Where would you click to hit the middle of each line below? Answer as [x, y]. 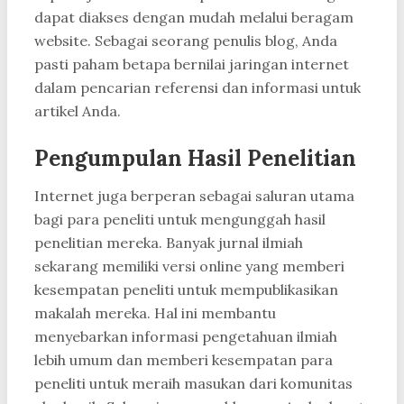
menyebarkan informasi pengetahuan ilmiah [186, 337]
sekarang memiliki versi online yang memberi [189, 266]
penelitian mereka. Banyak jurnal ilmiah [169, 243]
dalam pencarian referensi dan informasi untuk [197, 88]
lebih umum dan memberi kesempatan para [184, 360]
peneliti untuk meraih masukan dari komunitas [193, 384]
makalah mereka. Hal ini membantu [155, 313]
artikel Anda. [78, 111]
